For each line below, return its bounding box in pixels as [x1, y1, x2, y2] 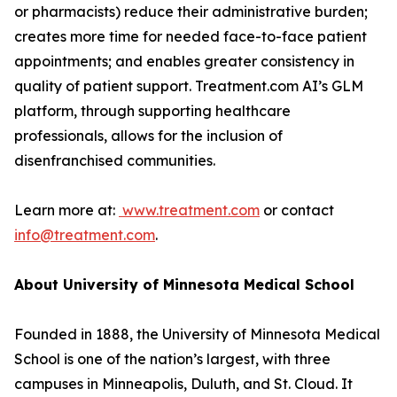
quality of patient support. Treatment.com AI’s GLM [14, 77, 363, 95]
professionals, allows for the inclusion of [14, 127, 283, 144]
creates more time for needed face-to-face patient [14, 27, 367, 45]
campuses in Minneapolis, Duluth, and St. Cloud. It [14, 375, 353, 393]
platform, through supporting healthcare [14, 102, 291, 120]
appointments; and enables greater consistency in [14, 52, 354, 70]
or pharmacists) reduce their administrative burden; [14, 3, 368, 20]
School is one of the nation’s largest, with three [14, 350, 331, 368]
